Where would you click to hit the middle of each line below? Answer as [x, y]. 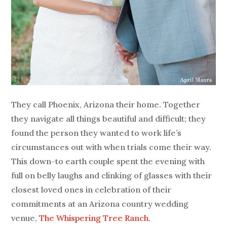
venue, [25, 218]
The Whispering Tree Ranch [94, 218]
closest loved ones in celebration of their [91, 189]
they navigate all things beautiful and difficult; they [109, 118]
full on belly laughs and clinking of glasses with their [112, 175]
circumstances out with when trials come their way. [111, 147]
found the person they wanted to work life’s [97, 133]
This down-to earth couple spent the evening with [108, 161]
